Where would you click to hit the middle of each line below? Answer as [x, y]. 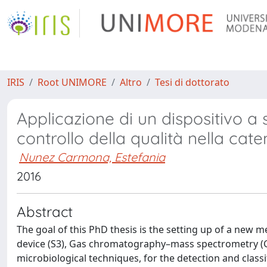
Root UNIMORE [72, 82]
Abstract [45, 212]
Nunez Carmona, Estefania [92, 157]
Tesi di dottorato [192, 82]
